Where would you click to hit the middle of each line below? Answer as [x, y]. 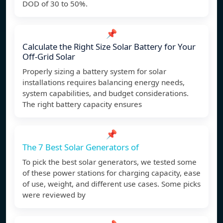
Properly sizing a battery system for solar [94, 71]
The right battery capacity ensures [82, 104]
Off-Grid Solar [49, 57]
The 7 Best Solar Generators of [81, 147]
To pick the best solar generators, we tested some [110, 162]
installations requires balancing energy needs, [104, 82]
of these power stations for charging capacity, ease [111, 173]
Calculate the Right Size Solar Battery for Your [109, 47]
